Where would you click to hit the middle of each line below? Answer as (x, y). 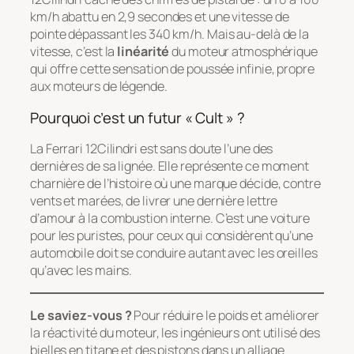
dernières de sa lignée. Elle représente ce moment (170, 166)
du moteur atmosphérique (243, 52)
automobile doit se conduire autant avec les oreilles (174, 253)
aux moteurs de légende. (99, 87)
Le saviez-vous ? (81, 315)
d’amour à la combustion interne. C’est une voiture (170, 218)
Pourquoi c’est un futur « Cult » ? (137, 117)
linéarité (143, 52)
